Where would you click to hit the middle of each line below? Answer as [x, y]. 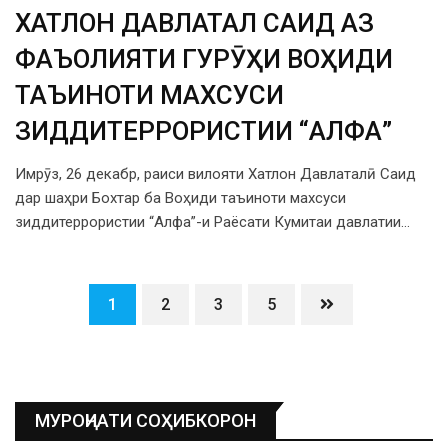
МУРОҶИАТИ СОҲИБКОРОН [145, 421]
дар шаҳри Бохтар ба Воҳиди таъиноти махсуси [180, 198]
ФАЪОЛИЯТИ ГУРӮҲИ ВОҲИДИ [204, 59]
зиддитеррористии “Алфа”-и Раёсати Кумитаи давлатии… [212, 222]
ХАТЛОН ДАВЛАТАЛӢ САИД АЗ [194, 23]
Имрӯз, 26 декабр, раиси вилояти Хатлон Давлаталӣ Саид [215, 174]
